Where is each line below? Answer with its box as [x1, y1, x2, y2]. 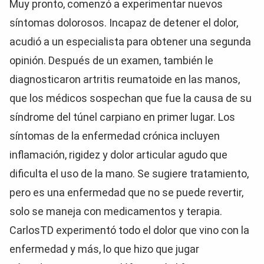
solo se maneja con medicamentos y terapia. [9, 205, 222, 217]
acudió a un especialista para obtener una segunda [9, 35, 251, 48]
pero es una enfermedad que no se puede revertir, [9, 186, 243, 199]
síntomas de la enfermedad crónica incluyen [9, 130, 220, 142]
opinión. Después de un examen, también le [9, 54, 213, 67]
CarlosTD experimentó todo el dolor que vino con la [9, 224, 249, 236]
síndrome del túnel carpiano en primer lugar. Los [9, 111, 235, 123]
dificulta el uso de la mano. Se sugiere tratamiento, [9, 167, 249, 180]
